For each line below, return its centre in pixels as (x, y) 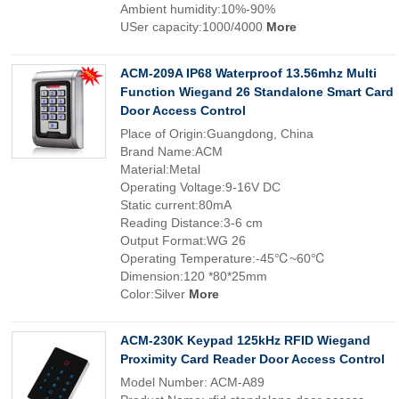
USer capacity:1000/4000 (193, 27)
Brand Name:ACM (171, 151)
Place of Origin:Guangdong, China (217, 134)
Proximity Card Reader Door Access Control (252, 359)
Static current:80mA (176, 205)
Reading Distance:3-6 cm (191, 223)
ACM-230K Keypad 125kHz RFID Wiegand (245, 340)
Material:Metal (160, 169)
